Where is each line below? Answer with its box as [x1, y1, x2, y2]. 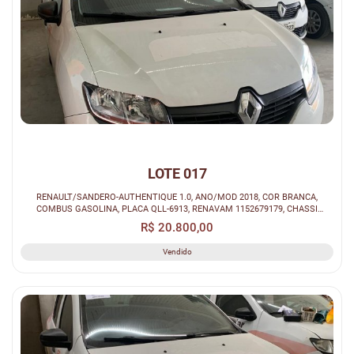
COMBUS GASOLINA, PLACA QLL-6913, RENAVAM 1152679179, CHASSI [36, 203, 318, 215]
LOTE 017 [147, 165, 207, 183]
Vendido [162, 247, 192, 257]
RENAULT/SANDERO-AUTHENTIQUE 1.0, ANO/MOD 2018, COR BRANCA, [36, 191, 318, 203]
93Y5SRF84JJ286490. [134, 215, 220, 227]
